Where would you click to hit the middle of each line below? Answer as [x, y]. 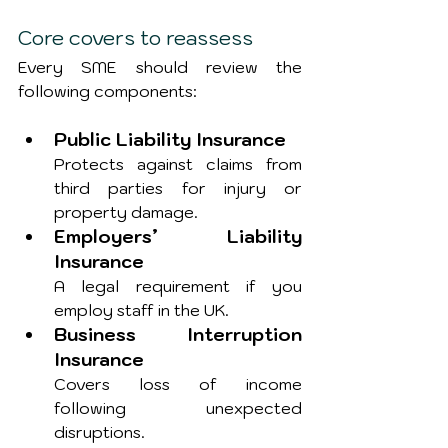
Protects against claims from [178, 164]
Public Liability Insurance [170, 139]
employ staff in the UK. [141, 310]
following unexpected [178, 408]
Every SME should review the [160, 67]
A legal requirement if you [178, 286]
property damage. [126, 212]
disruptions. [99, 432]
